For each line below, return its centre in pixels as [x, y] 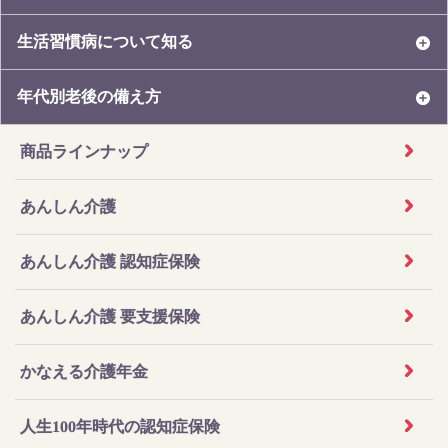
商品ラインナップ [84, 152]
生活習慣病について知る [105, 42]
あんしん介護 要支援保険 [110, 317]
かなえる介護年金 [83, 372]
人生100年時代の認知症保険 [119, 427]
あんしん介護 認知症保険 [110, 262]
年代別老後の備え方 [89, 97]
